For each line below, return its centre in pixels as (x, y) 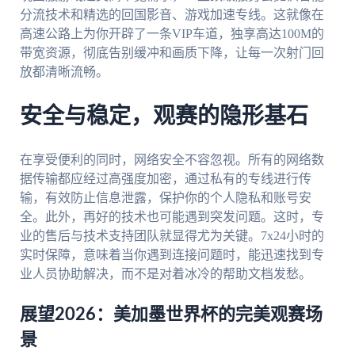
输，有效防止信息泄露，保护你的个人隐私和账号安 (165, 197)
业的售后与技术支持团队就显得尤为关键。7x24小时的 (172, 235)
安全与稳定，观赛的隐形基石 (164, 117)
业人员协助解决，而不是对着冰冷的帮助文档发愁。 (165, 273)
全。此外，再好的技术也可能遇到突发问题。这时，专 (172, 216)
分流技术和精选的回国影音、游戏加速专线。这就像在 (172, 15)
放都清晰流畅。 (64, 72)
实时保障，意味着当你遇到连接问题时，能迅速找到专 (172, 254)
